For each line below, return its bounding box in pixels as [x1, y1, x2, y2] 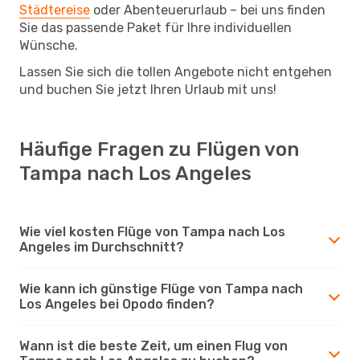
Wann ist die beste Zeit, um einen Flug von [19, 337, 288, 354]
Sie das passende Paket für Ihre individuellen [19, 19, 292, 35]
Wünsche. [19, 37, 78, 53]
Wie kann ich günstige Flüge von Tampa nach [19, 280, 303, 297]
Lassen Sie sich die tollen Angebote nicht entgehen [19, 63, 332, 80]
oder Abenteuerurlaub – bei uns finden [90, 2, 325, 18]
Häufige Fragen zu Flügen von [19, 137, 299, 161]
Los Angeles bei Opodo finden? [19, 296, 215, 312]
